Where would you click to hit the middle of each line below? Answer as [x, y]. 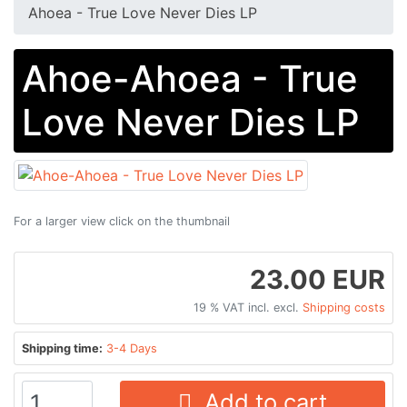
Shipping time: [62, 348]
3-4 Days [132, 348]
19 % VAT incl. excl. [248, 307]
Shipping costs [344, 307]
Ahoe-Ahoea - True [190, 78]
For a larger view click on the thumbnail [122, 221]
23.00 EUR [318, 279]
